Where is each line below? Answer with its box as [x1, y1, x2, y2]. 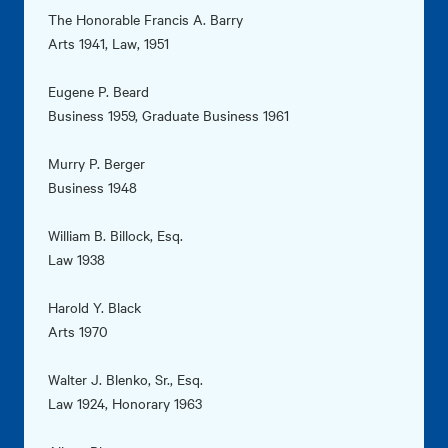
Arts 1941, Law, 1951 [48, 33, 169, 54]
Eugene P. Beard [48, 81, 149, 102]
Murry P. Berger [48, 153, 145, 174]
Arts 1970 [48, 321, 108, 342]
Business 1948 [48, 177, 137, 198]
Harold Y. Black [48, 297, 141, 318]
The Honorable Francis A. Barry [48, 9, 243, 30]
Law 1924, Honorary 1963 [48, 393, 202, 414]
